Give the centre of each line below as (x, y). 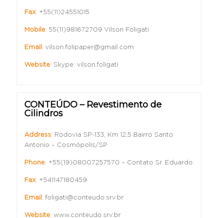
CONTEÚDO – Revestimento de (93, 105)
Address (37, 135)
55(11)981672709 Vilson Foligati (99, 30)
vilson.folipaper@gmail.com (89, 47)
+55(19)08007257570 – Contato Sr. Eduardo (120, 163)
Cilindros (43, 113)
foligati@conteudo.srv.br (84, 198)
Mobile (35, 30)
